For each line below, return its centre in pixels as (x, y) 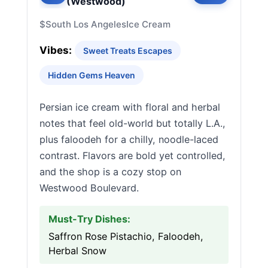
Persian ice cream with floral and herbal (130, 107)
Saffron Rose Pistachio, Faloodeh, (126, 236)
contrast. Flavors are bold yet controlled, (133, 156)
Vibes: (56, 50)
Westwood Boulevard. (89, 188)
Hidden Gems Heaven (92, 75)
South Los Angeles (86, 24)
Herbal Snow (77, 251)
